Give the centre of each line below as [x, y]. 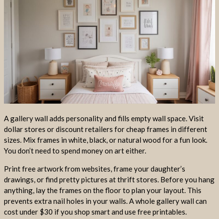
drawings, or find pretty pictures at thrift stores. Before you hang [109, 179]
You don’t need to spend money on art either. [75, 151]
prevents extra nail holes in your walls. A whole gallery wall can [105, 201]
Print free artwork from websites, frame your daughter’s [95, 168]
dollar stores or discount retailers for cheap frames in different [106, 129]
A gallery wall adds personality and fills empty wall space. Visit [104, 119]
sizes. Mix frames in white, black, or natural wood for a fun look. [106, 140]
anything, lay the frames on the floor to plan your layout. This [103, 190]
